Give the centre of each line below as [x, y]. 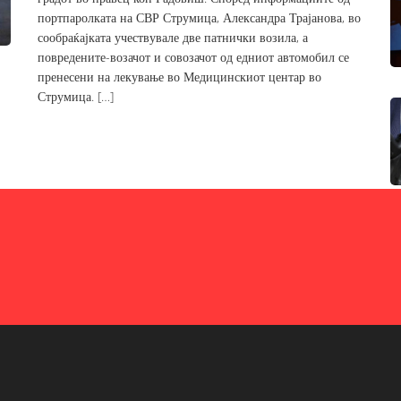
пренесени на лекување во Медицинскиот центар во [180, 77]
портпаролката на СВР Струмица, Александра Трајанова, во [200, 17]
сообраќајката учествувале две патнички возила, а [173, 37]
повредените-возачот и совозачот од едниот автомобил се [194, 57]
